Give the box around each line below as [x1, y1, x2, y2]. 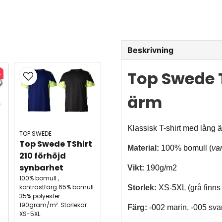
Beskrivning [127, 45, 173, 55]
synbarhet [19, 162, 63, 174]
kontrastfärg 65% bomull [19, 183, 94, 192]
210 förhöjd [19, 150, 67, 162]
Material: [127, 144, 159, 153]
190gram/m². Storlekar [19, 201, 87, 210]
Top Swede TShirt [19, 138, 94, 150]
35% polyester [19, 192, 60, 201]
